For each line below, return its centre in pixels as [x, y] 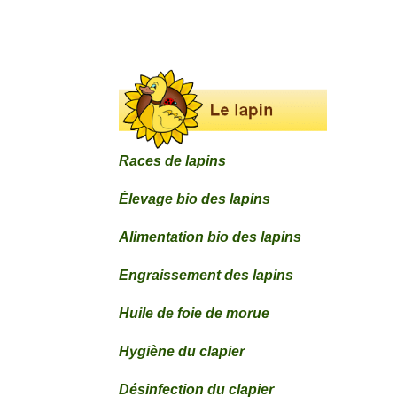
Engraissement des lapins [206, 276]
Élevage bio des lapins [195, 199]
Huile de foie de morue [195, 314]
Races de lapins [173, 161]
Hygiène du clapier [182, 352]
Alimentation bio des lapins [210, 237]
